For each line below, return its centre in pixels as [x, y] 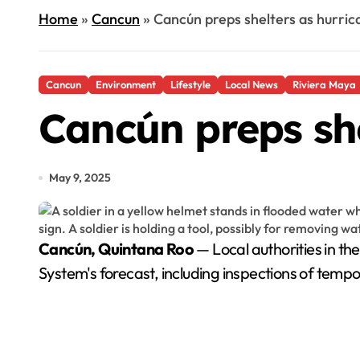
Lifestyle [190, 84]
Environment [126, 84]
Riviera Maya [324, 84]
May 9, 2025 [80, 178]
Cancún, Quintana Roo [122, 249]
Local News [252, 84]
